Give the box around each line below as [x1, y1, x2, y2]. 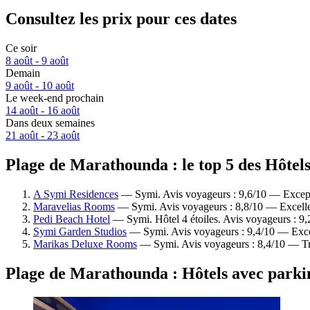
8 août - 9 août [6, 55, 69, 67]
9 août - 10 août [6, 80, 74, 92]
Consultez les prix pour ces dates [6, 10, 237, 28]
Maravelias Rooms [33, 200, 115, 212]
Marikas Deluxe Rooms [33, 237, 137, 250]
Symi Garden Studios [33, 225, 127, 237]
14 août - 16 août [6, 104, 80, 117]
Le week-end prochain [6, 92, 104, 104]
